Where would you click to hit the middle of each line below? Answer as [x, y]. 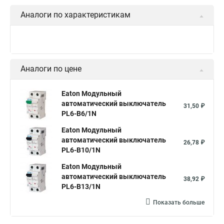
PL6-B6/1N [79, 113]
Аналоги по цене [51, 69]
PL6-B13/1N [81, 186]
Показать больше [179, 202]
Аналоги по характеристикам [75, 15]
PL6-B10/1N [81, 150]
